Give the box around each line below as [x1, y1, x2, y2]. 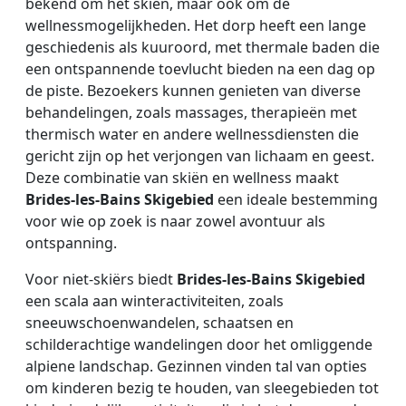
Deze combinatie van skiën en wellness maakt [25, 167, 339, 188]
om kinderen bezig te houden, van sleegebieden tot [25, 377, 379, 398]
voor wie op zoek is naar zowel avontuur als [25, 210, 325, 231]
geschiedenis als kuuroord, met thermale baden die [25, 36, 380, 57]
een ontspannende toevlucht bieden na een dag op [25, 58, 375, 79]
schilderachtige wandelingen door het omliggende [25, 333, 372, 354]
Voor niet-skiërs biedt [25, 268, 177, 289]
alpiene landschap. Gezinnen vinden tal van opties [25, 355, 367, 376]
